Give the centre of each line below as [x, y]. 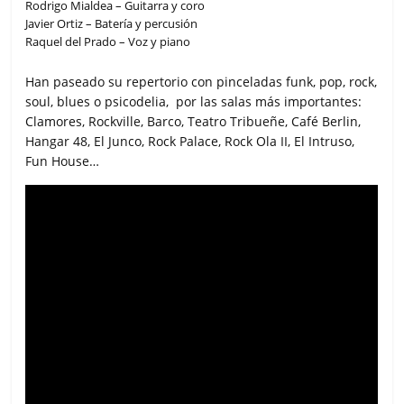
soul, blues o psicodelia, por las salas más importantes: [194, 102]
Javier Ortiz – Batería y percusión [112, 24]
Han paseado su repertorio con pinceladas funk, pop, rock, [202, 82]
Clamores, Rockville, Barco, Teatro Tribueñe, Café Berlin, [193, 122]
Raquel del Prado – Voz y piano [108, 42]
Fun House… [63, 161]
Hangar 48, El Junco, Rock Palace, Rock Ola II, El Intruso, [190, 142]
